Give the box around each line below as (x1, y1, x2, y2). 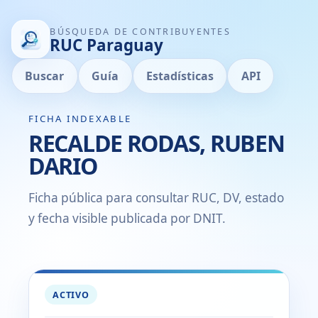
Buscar (25, 68, 65, 84)
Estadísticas (146, 68, 214, 84)
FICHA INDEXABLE (28, 111, 132, 125)
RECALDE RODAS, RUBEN (28, 127, 285, 158)
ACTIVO (53, 288, 89, 301)
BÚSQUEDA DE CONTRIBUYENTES (50, 25, 231, 38)
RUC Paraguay (50, 33, 164, 56)
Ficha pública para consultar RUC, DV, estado (28, 189, 284, 206)
